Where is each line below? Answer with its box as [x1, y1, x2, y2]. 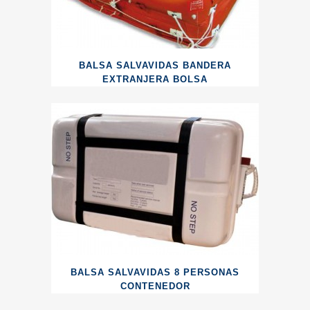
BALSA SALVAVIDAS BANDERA [79, 60, 231, 71]
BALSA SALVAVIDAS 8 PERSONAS [71, 267, 239, 277]
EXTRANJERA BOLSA [102, 74, 208, 84]
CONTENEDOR [120, 281, 190, 291]
